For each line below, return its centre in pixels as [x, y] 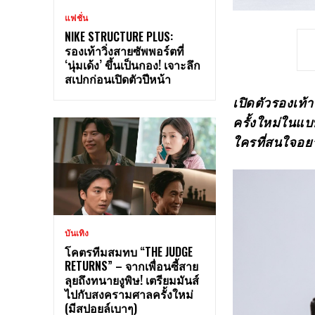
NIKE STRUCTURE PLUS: [119, 37]
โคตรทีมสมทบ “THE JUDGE [129, 251]
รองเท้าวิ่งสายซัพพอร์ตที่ [124, 51]
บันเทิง [77, 233]
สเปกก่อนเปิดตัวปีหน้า [118, 79]
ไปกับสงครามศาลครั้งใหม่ [129, 294]
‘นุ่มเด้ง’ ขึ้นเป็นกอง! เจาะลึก [133, 65]
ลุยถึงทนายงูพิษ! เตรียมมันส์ [132, 279]
